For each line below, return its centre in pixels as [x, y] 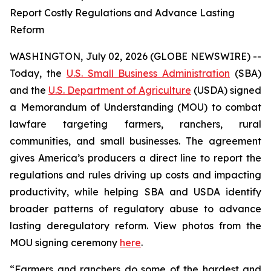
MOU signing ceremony [65, 243]
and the [29, 90]
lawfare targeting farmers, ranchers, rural [135, 124]
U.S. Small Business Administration [148, 73]
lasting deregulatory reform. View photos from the [135, 226]
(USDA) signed [226, 90]
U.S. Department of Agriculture [120, 90]
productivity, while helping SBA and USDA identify [135, 192]
